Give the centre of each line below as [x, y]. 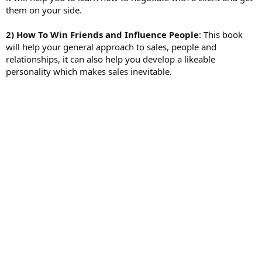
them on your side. [44, 10]
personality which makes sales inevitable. [89, 71]
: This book [221, 34]
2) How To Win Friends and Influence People [102, 34]
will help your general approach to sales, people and [111, 46]
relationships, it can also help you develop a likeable [111, 59]
